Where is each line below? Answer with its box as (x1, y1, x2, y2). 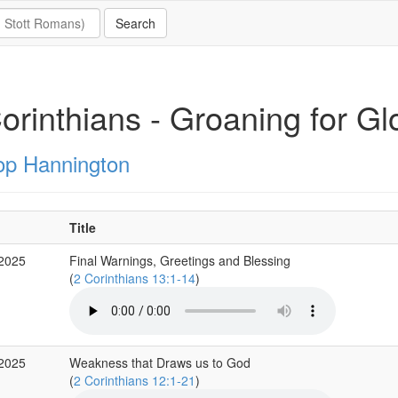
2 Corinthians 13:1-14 (73, 269, 195, 287)
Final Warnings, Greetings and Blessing (68, 251, 291, 269)
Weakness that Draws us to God (68, 354, 251, 371)
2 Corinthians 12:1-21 (73, 371, 195, 389)
